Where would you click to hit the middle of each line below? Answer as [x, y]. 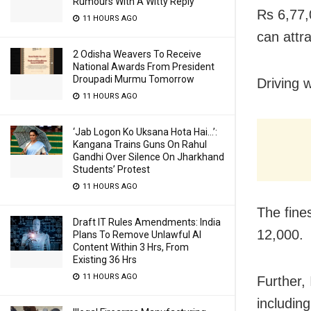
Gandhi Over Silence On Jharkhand [149, 157]
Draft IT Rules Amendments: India [147, 222]
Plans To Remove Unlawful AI [137, 235]
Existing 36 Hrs [105, 260]
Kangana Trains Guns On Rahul [140, 144]
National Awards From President [144, 67]
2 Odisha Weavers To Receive [137, 54]
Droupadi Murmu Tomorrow [134, 79]
